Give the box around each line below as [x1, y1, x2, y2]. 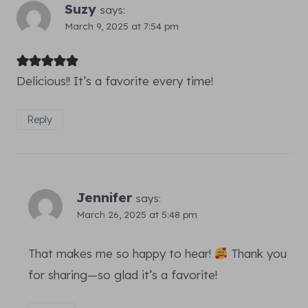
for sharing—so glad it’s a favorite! [28, 267, 217, 282]
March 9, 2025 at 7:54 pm [65, 20, 179, 32]
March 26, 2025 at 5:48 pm [76, 208, 197, 221]
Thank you [228, 245, 287, 261]
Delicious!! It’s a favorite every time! [16, 74, 213, 89]
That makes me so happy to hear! [28, 245, 214, 261]
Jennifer [76, 189, 132, 206]
